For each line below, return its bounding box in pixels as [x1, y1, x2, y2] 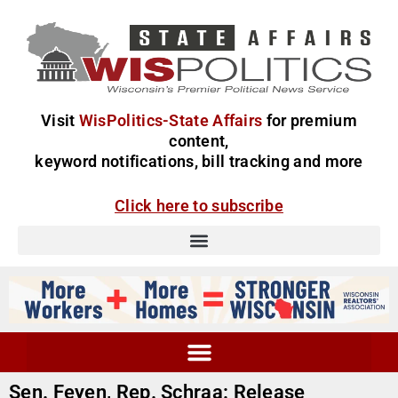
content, [169, 131, 229, 150]
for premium [266, 111, 357, 130]
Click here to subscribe [115, 196, 283, 215]
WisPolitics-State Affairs [78, 111, 263, 130]
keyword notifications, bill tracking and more [35, 152, 363, 171]
